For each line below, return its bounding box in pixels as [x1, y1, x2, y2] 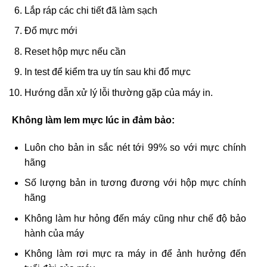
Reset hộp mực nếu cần [24, 46, 126, 57]
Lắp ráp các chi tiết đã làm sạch [24, 5, 157, 15]
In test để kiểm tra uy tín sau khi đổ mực [24, 67, 191, 77]
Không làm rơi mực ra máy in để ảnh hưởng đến [24, 249, 246, 259]
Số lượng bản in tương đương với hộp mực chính [24, 178, 246, 188]
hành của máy [24, 228, 84, 238]
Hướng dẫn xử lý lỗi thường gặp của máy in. [24, 88, 213, 98]
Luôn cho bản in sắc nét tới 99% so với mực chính [24, 142, 246, 153]
